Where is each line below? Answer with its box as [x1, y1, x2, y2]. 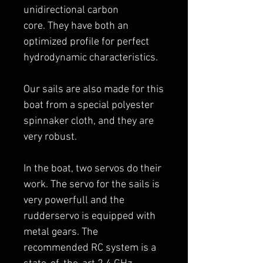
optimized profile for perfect [23, 36, 149, 48]
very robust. [23, 131, 79, 143]
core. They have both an [23, 20, 129, 32]
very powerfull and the [23, 194, 124, 207]
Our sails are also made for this [23, 83, 164, 96]
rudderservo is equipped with [23, 210, 156, 222]
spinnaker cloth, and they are [23, 115, 154, 127]
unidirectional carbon [23, 4, 119, 16]
